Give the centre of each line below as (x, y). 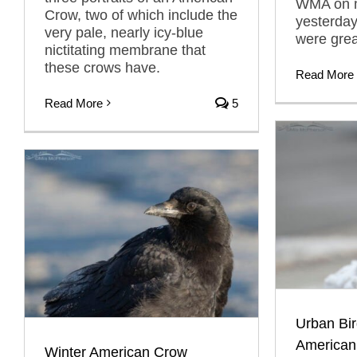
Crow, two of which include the (141, 15)
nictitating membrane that (125, 50)
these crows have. (102, 67)
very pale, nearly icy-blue (124, 32)
